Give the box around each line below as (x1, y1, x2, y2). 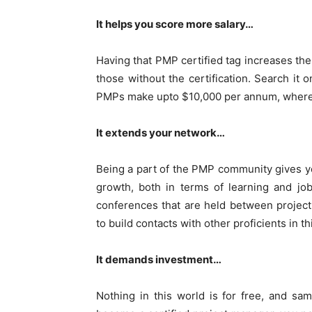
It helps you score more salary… (96, 17, 253, 31)
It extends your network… (96, 126, 225, 140)
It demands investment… (96, 253, 221, 267)
